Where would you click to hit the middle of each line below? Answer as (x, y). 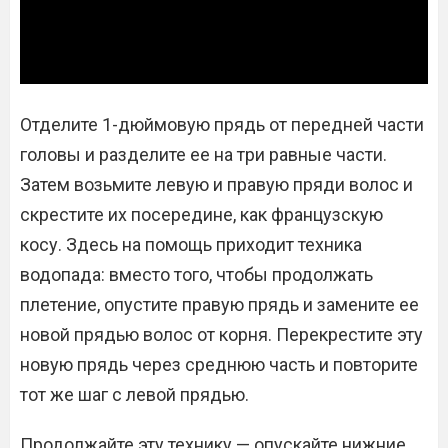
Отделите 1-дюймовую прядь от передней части (222, 125)
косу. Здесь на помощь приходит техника (191, 245)
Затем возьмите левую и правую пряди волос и (216, 185)
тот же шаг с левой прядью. (134, 395)
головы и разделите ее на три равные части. (203, 155)
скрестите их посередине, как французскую (201, 215)
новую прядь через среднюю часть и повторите (219, 365)
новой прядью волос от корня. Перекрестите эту (221, 335)
